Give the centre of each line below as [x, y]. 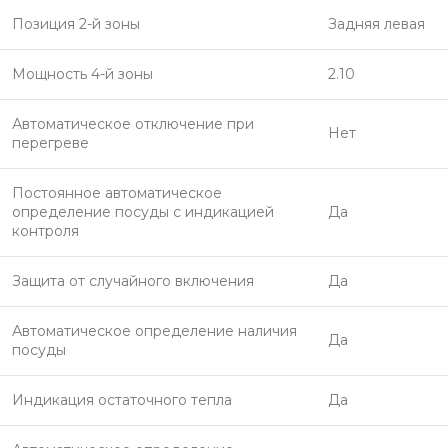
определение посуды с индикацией [143, 212]
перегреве [50, 143]
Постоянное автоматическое [117, 193]
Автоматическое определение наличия [154, 331]
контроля [45, 231]
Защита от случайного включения [133, 281]
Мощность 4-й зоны [82, 74]
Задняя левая [376, 24]
